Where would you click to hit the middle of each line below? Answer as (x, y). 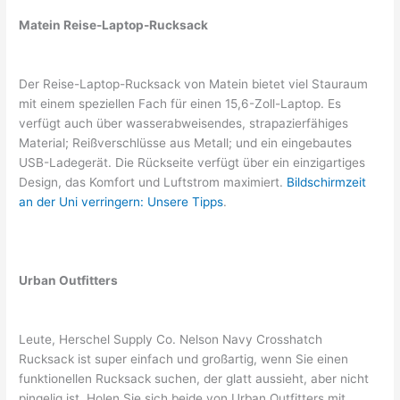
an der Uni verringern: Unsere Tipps (121, 202)
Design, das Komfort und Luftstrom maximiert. (153, 183)
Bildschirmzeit (327, 183)
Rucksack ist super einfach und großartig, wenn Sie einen (184, 358)
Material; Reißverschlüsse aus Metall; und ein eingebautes (186, 143)
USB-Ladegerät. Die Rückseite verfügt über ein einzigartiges (192, 163)
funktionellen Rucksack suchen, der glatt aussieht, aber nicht (194, 378)
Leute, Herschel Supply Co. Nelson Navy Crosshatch (171, 339)
